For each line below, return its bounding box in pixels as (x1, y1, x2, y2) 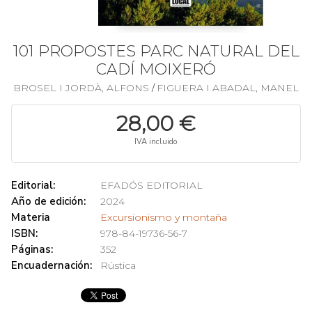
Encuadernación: (11, 258, 92, 272)
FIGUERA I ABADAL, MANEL (157, 81, 299, 94)
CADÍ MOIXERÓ (96, 60, 216, 79)
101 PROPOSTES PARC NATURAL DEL (13, 42, 299, 61)
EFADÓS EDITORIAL (100, 179, 203, 192)
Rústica (100, 259, 136, 272)
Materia (11, 210, 50, 224)
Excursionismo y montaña (100, 211, 227, 224)
